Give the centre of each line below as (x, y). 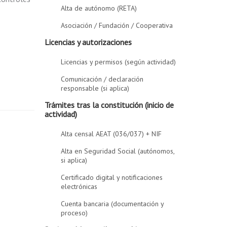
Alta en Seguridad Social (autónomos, (118, 151)
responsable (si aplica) (95, 88)
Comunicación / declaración (102, 79)
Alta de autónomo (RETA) (99, 8)
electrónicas (79, 186)
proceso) (74, 213)
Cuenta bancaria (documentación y (113, 204)
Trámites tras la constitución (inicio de (109, 105)
